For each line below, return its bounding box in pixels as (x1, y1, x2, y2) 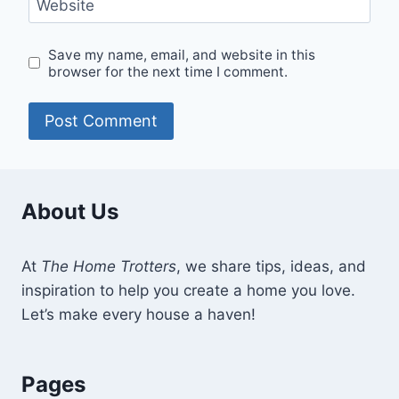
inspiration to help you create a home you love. (21, 281, 355, 299)
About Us (21, 198, 118, 224)
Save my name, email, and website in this (48, 45, 316, 63)
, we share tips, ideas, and (176, 256, 366, 275)
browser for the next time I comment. (48, 62, 289, 80)
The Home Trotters (41, 256, 176, 275)
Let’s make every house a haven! (21, 305, 256, 323)
